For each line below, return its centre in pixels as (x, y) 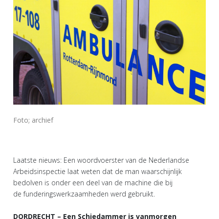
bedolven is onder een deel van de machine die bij (93, 183)
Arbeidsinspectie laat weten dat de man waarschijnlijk (98, 172)
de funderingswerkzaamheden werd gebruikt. (84, 194)
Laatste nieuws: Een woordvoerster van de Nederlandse (101, 160)
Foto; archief (33, 120)
